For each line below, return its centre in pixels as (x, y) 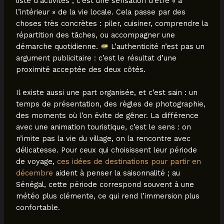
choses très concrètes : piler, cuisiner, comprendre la (112, 23)
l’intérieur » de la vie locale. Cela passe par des (100, 12)
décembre (34, 173)
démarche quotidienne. (58, 46)
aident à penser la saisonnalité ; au (116, 173)
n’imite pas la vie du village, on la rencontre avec (103, 139)
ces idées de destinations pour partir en (129, 162)
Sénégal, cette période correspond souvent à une (105, 185)
